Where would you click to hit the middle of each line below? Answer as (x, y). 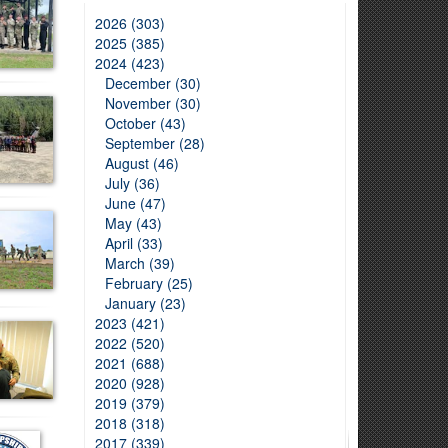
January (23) (145, 303)
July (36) (132, 183)
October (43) (145, 123)
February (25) (148, 283)
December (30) (152, 83)
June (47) (135, 203)
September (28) (154, 143)
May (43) (133, 223)
